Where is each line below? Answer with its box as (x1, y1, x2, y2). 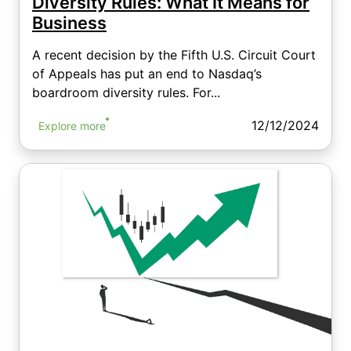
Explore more (38, 118, 106, 132)
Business (32, 12, 107, 33)
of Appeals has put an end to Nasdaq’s (32, 65, 262, 81)
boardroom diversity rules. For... (32, 84, 220, 100)
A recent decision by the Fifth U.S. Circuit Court (32, 46, 316, 63)
